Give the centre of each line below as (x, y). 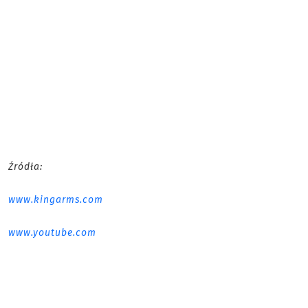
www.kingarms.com (56, 200)
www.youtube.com (52, 233)
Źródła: (27, 167)
